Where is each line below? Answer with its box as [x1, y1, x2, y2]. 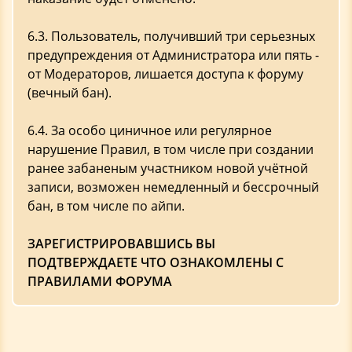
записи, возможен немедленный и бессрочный [27, 178, 319, 196]
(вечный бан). [27, 84, 112, 101]
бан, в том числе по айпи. [27, 197, 185, 214]
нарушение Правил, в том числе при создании [27, 141, 313, 158]
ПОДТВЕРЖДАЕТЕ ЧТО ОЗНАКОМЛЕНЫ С [27, 254, 284, 271]
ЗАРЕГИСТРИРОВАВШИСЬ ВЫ [27, 235, 215, 252]
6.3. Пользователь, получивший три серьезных [27, 27, 315, 45]
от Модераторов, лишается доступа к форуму [27, 65, 303, 82]
